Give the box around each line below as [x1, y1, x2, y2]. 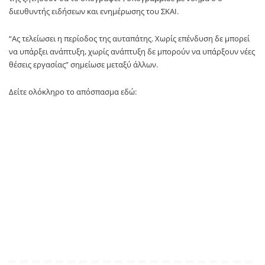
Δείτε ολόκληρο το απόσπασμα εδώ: [9, 86, 137, 98]
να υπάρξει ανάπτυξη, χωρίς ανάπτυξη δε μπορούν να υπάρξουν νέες [9, 46, 255, 57]
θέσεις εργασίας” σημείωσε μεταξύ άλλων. [9, 59, 158, 70]
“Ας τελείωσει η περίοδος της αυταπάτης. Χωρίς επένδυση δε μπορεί [9, 33, 250, 44]
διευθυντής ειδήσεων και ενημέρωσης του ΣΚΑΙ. [9, 6, 179, 17]
